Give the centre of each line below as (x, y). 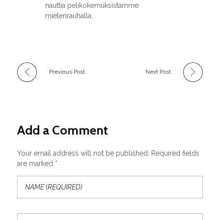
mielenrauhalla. (69, 15)
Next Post (158, 71)
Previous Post (67, 71)
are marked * (37, 163)
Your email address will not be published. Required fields (108, 153)
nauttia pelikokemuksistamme (92, 5)
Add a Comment (63, 130)
